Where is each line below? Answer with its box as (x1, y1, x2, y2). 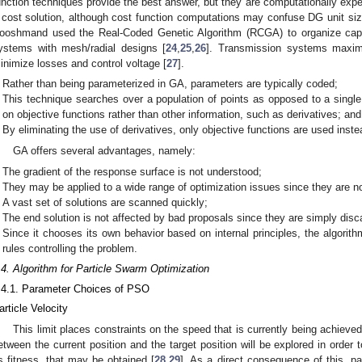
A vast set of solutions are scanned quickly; (2, 196, 208, 208)
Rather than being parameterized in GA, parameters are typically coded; (2, 78, 339, 90)
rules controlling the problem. (2, 242, 138, 255)
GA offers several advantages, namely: (13, 144, 196, 157)
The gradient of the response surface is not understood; (2, 165, 263, 178)
